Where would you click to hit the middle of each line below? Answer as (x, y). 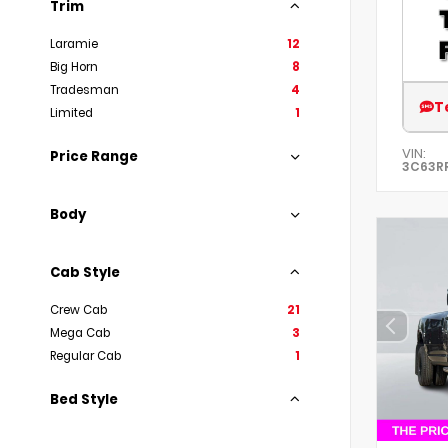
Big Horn (74, 67)
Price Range (94, 156)
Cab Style (85, 272)
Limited (71, 113)
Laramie (74, 44)
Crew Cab (78, 310)
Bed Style (84, 399)
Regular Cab (85, 356)
